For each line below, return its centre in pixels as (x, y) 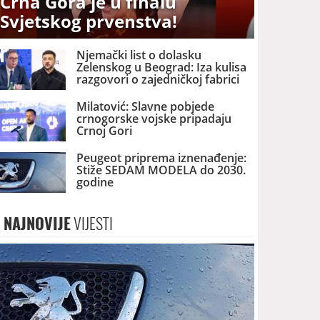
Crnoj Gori (105, 130)
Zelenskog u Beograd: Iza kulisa (162, 67)
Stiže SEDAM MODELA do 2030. (161, 170)
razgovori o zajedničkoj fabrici (158, 79)
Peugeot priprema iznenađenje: (162, 158)
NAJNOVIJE (37, 224)
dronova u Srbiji (120, 91)
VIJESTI (92, 224)
